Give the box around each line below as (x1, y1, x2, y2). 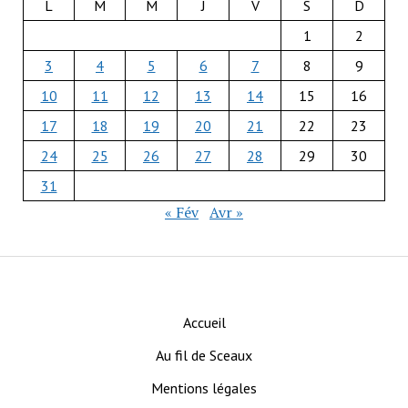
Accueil (182, 312, 226, 331)
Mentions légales (151, 378, 257, 397)
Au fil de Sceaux (156, 345, 252, 364)
